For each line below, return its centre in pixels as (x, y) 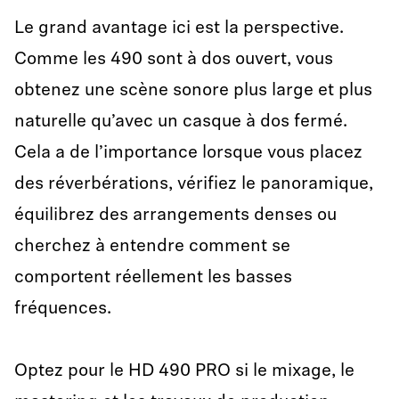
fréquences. (63, 309)
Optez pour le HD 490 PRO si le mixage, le (184, 371)
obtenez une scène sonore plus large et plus (193, 91)
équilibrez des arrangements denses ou (175, 216)
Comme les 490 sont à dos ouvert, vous (174, 60)
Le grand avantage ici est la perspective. (179, 28)
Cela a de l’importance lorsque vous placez (188, 153)
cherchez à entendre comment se (152, 247)
